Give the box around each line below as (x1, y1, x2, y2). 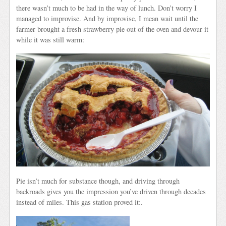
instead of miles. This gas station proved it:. (16, 197, 143, 207)
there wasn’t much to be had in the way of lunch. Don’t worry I (16, 3, 197, 13)
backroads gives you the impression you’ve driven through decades (16, 186, 206, 196)
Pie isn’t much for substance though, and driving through (16, 176, 180, 186)
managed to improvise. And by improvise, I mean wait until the (16, 14, 199, 24)
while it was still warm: (16, 35, 85, 45)
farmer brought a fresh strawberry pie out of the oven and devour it (16, 24, 209, 34)
